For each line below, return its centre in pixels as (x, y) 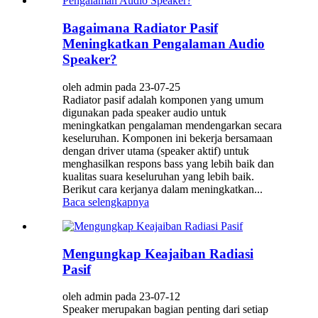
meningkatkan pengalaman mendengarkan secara (172, 125)
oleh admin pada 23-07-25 (121, 87)
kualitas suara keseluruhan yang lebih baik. (158, 176)
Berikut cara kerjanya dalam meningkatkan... (163, 189)
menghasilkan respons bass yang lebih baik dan (168, 163)
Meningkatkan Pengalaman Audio (164, 44)
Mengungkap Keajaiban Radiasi (158, 253)
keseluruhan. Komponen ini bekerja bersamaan (168, 138)
